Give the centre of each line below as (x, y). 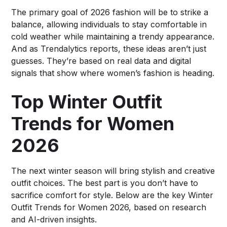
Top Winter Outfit (87, 102)
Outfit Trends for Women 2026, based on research (109, 207)
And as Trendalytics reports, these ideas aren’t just (109, 48)
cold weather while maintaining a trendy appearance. (113, 36)
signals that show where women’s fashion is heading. (113, 73)
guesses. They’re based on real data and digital (101, 61)
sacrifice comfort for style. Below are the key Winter (112, 195)
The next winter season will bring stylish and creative (113, 171)
